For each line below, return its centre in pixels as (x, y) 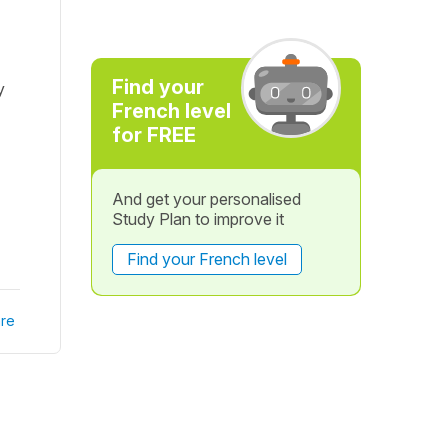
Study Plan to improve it (197, 219)
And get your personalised (206, 199)
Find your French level (206, 259)
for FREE (153, 135)
